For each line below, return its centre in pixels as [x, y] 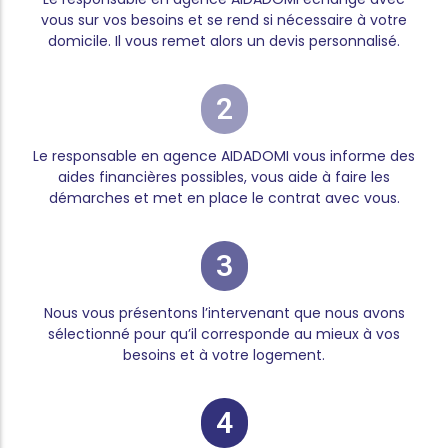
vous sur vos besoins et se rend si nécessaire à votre [224, 20]
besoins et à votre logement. [224, 354]
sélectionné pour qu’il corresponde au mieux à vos [224, 333]
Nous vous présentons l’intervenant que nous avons [224, 312]
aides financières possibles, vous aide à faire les [224, 177]
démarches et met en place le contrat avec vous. [224, 198]
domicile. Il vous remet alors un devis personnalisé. [224, 41]
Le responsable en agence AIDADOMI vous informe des [224, 156]
